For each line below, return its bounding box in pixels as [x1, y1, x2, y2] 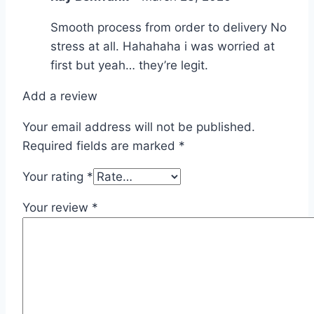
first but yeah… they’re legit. [50, 57, 208, 72]
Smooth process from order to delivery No [50, 20, 287, 34]
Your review [22, 200, 92, 214]
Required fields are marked [22, 138, 179, 153]
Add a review [22, 88, 97, 103]
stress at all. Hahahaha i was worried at [50, 39, 275, 53]
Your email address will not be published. [22, 119, 255, 134]
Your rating [22, 169, 87, 184]
